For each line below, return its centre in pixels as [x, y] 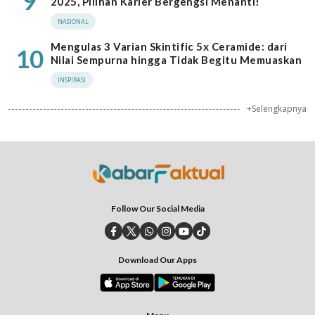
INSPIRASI [72, 80]
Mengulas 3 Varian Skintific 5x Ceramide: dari [169, 46]
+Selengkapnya [277, 109]
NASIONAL [73, 21]
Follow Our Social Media [157, 208]
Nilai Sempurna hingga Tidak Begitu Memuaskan [176, 60]
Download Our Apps [157, 260]
